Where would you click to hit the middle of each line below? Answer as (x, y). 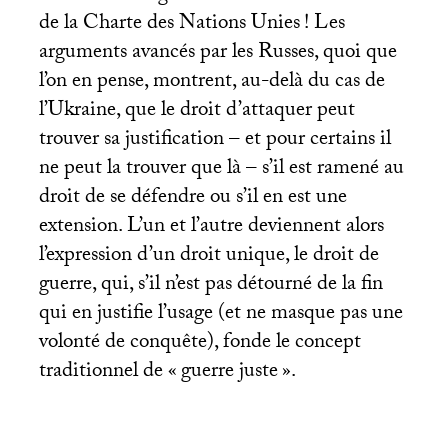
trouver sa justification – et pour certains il (214, 140)
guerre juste (229, 372)
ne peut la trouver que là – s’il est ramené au (221, 169)
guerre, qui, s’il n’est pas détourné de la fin (210, 285)
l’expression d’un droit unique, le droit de (208, 256)
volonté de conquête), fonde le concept (199, 343)
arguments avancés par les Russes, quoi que (217, 53)
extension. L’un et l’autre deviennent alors (211, 227)
